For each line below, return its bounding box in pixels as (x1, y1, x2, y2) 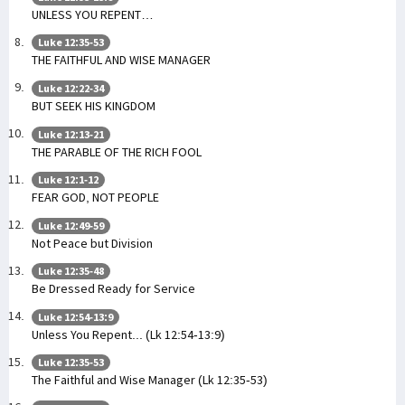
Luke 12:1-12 (38, 173, 99, 187)
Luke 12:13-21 (38, 127, 104, 141)
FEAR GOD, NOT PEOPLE (32, 189, 159, 206)
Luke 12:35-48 (38, 264, 104, 278)
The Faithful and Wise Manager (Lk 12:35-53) (32, 372, 268, 389)
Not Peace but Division (32, 234, 153, 251)
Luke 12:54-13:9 (38, 309, 113, 324)
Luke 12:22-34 (38, 80, 104, 95)
